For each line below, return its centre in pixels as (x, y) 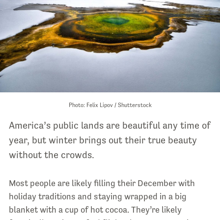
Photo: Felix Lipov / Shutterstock (110, 105)
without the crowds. (51, 154)
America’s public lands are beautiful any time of (110, 125)
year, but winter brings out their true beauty (103, 140)
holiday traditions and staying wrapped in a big (97, 196)
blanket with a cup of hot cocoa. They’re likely (95, 209)
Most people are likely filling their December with (102, 183)
